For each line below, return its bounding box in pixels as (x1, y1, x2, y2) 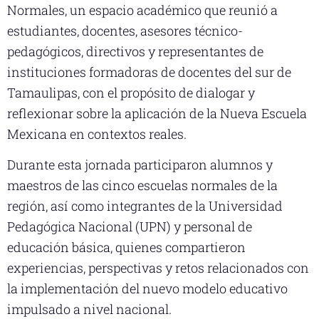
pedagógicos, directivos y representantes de (7, 42, 263, 60)
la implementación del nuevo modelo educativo (7, 280, 288, 298)
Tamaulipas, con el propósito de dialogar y (7, 83, 255, 101)
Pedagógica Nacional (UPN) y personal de (7, 218, 252, 236)
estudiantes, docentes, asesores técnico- (7, 21, 243, 39)
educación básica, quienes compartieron (7, 239, 246, 256)
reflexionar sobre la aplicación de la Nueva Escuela (7, 104, 307, 122)
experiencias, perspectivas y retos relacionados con (7, 259, 309, 277)
